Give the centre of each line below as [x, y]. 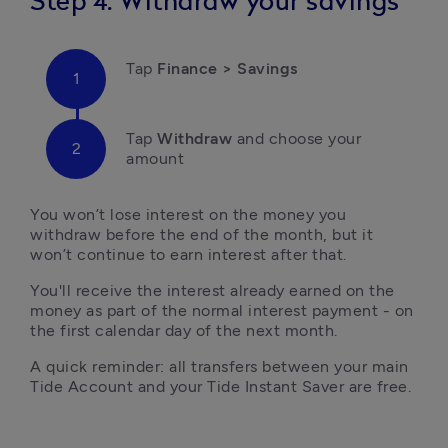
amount [155, 158]
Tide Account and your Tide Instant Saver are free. [220, 386]
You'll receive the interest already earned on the [212, 290]
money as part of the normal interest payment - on [222, 310]
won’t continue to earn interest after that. [190, 254]
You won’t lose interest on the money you [188, 214]
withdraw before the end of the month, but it [201, 234]
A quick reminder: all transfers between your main [219, 366]
